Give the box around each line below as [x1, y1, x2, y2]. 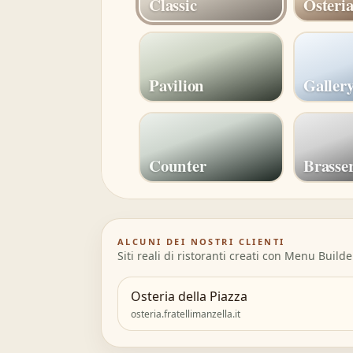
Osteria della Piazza [131, 288, 247, 305]
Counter [149, 154, 206, 177]
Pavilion [149, 73, 204, 97]
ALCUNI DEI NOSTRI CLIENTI [117, 236, 285, 247]
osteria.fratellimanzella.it [131, 307, 240, 321]
